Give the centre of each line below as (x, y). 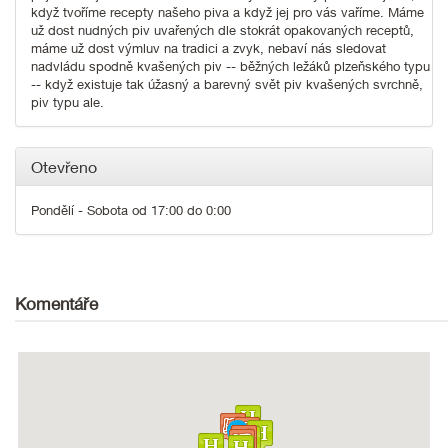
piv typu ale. (67, 101)
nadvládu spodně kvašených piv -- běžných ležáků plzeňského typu (230, 65)
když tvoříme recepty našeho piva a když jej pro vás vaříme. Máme (227, 11)
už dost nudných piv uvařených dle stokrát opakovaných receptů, (222, 29)
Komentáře (56, 303)
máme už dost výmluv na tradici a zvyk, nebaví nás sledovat (208, 47)
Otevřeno (64, 166)
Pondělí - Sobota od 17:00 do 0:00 (131, 209)
